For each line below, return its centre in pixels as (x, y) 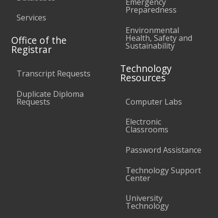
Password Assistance (163, 150)
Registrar (32, 49)
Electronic (143, 122)
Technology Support (163, 170)
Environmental (152, 30)
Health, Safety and (159, 38)
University (144, 198)
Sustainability (150, 45)
